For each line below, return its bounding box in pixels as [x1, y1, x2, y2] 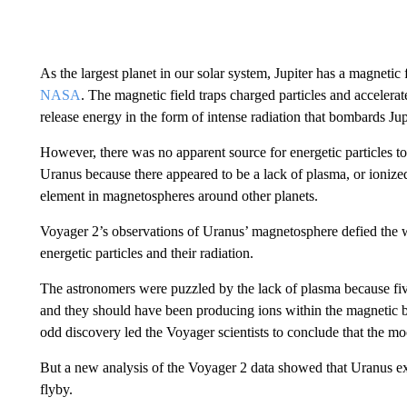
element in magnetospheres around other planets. [39, 188, 318, 203]
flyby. [39, 382, 73, 397]
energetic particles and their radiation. [39, 245, 253, 261]
